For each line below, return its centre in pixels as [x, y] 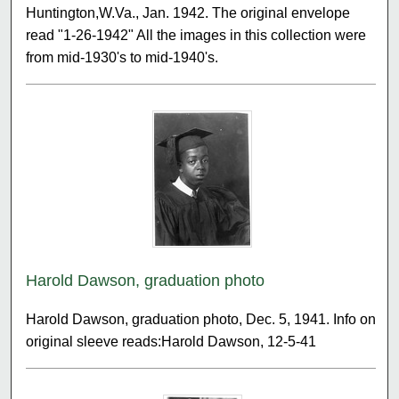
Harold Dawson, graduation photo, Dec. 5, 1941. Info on [201, 319]
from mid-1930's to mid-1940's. [122, 57]
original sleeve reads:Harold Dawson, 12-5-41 [171, 341]
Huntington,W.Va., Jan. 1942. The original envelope [188, 12]
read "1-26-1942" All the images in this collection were [196, 35]
